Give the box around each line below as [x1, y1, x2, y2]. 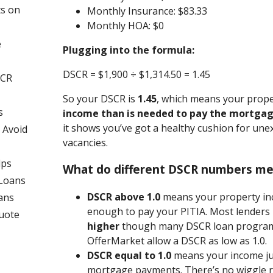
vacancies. [63, 135, 108, 149]
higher [87, 219, 120, 233]
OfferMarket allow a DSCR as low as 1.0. [87, 234, 268, 248]
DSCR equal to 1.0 [87, 249, 172, 263]
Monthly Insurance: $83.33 [87, 4, 208, 18]
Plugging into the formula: [63, 43, 195, 57]
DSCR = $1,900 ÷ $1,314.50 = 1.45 [63, 67, 211, 81]
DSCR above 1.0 [87, 190, 161, 204]
